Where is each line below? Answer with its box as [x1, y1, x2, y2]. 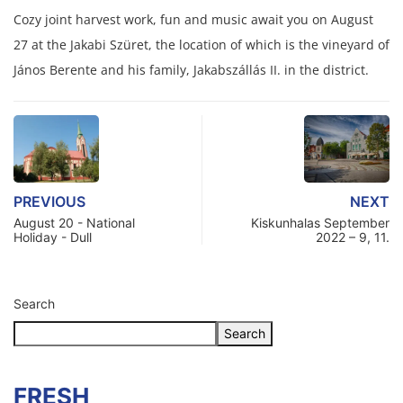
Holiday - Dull [13, 228, 92, 245]
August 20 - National [13, 214, 135, 230]
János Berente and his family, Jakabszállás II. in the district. [13, 60, 369, 78]
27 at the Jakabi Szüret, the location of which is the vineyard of [13, 35, 390, 53]
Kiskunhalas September [251, 214, 390, 230]
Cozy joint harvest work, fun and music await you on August [13, 10, 373, 28]
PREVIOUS [13, 192, 85, 210]
